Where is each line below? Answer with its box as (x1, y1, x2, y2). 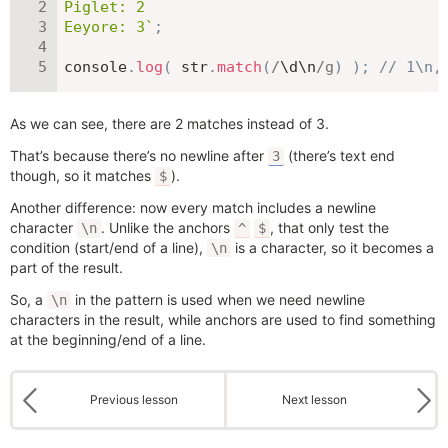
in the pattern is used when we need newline (71, 291, 365, 308)
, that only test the (270, 219, 389, 236)
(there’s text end (284, 147, 395, 164)
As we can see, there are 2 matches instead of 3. (10, 115, 329, 132)
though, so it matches (10, 167, 155, 184)
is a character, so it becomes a (231, 239, 434, 256)
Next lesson (282, 392, 347, 407)
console (64, 58, 127, 76)
